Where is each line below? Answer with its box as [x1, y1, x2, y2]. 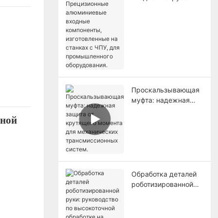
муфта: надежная [131, 95, 190, 104]
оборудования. [131, 74, 181, 83]
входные [131, 23, 161, 32]
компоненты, [131, 34, 174, 42]
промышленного [131, 64, 186, 73]
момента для [131, 116, 175, 125]
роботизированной [131, 180, 193, 188]
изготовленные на [131, 44, 191, 53]
